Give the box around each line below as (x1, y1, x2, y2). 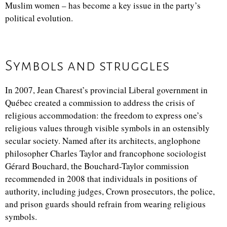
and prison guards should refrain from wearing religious (5, 198, 206, 210)
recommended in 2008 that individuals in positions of (5, 173, 197, 184)
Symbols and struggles (5, 57, 170, 73)
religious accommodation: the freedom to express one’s (5, 109, 203, 121)
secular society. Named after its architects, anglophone (5, 135, 201, 146)
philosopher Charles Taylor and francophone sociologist (5, 147, 206, 159)
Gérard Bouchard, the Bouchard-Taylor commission (5, 160, 189, 172)
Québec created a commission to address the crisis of (5, 97, 195, 108)
